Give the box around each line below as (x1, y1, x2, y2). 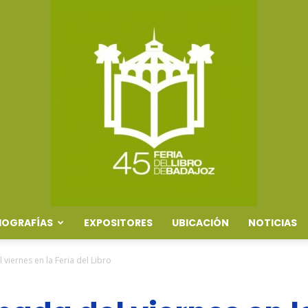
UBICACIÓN (172, 216, 229, 230)
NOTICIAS (248, 216, 297, 230)
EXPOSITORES (84, 216, 153, 230)
